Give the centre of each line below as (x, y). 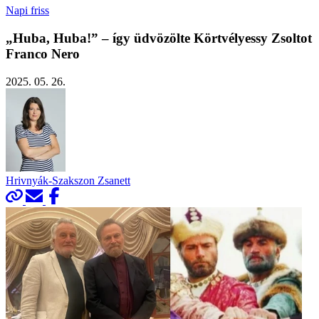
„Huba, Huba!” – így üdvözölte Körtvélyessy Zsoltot (159, 38)
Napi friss (27, 11)
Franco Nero (43, 53)
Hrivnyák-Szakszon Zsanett (68, 180)
